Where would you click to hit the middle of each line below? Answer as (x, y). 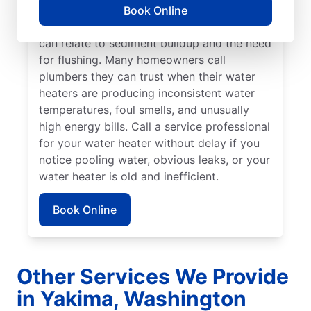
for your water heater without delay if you (149, 143)
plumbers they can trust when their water (147, 76)
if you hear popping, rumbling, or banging (148, 9)
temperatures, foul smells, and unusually (144, 109)
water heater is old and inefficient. (129, 176)
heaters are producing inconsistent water (147, 93)
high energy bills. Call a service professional (154, 126)
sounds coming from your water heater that (154, 26)
